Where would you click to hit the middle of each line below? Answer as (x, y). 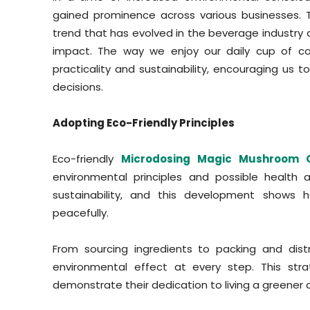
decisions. (78, 87)
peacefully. (81, 213)
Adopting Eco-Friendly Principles (144, 123)
